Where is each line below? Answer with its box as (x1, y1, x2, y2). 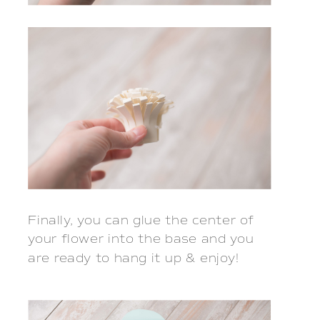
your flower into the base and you (28, 232, 254, 248)
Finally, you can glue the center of (28, 213, 255, 229)
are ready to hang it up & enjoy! (28, 251, 248, 266)
